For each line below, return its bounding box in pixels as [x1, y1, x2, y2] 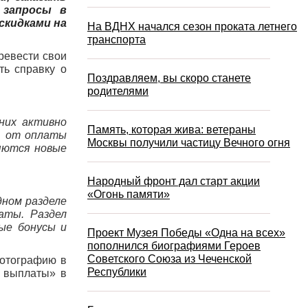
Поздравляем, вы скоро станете [87, 72, 251, 85]
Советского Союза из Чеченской [87, 253, 252, 265]
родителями [87, 85, 148, 98]
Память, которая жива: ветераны [87, 124, 256, 136]
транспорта [87, 34, 146, 46]
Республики [87, 266, 146, 278]
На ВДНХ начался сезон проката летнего [87, 21, 297, 33]
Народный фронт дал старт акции [87, 175, 260, 188]
